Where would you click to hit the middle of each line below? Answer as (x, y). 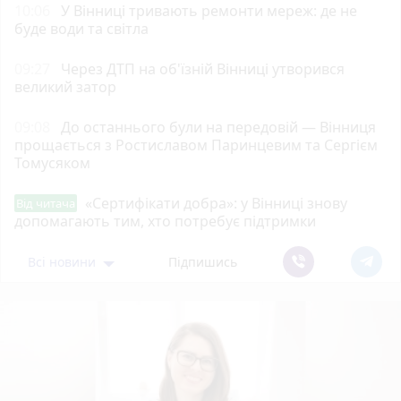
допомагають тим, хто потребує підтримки (165, 221)
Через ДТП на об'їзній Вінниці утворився (203, 68)
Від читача (46, 203)
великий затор (65, 86)
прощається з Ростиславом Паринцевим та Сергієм (196, 145)
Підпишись (203, 261)
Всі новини (64, 261)
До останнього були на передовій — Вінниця (218, 127)
